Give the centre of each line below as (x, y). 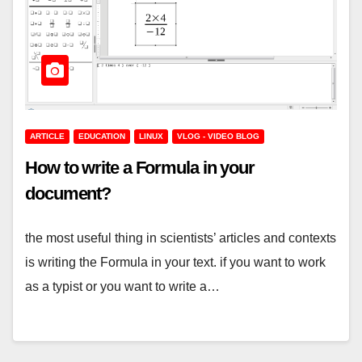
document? (68, 194)
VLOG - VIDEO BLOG (218, 137)
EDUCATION (102, 137)
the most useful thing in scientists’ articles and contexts (181, 238)
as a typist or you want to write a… (122, 287)
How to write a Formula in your (140, 168)
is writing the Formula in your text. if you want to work (175, 263)
